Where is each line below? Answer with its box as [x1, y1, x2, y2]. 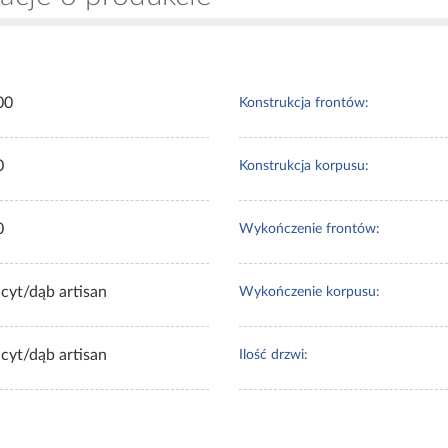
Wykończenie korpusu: [239, 284, 380, 299]
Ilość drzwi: [239, 347, 308, 362]
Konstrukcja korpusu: [239, 158, 369, 173]
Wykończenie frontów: [239, 221, 380, 236]
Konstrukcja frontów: [239, 95, 369, 110]
